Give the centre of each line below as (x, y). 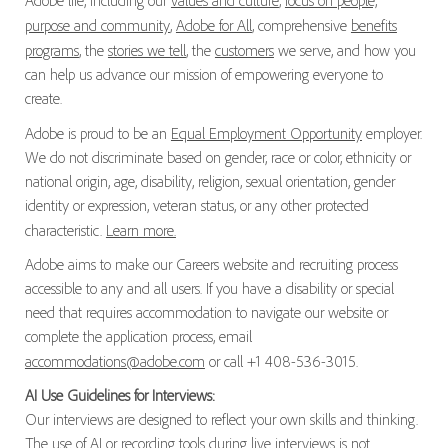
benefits (373, 25)
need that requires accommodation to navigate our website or (206, 312)
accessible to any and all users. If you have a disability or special (209, 288)
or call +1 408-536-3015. (283, 361)
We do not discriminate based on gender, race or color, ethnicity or (217, 157)
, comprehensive (301, 25)
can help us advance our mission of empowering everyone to (203, 74)
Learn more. (140, 230)
